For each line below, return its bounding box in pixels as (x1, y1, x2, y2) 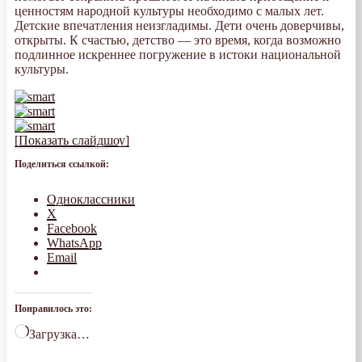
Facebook (47, 221, 97, 236)
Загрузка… (29, 327, 90, 342)
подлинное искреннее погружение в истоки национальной (15, 48, 341, 62)
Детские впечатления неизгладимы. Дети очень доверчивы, (15, 19, 344, 33)
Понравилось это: (15, 303, 92, 315)
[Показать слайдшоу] (15, 133, 129, 148)
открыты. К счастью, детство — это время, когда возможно (15, 33, 341, 48)
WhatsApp (47, 236, 102, 250)
